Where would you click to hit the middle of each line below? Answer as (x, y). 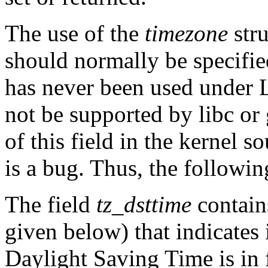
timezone (186, 33)
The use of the (75, 33)
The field (51, 204)
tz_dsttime (144, 204)
